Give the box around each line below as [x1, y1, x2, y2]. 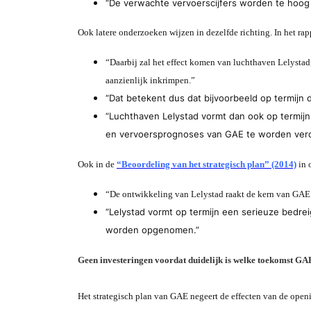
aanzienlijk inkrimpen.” [106, 75, 195, 86]
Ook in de [78, 158, 117, 169]
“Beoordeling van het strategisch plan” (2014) [117, 158, 296, 169]
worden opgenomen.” [106, 224, 199, 235]
